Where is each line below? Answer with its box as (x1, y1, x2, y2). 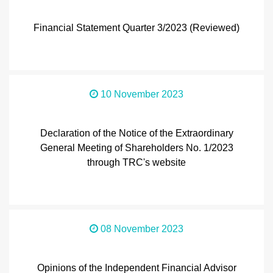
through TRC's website (87, 157, 186, 168)
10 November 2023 (101, 89, 183, 99)
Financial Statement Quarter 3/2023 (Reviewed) (34, 23, 239, 33)
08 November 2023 (101, 224, 183, 234)
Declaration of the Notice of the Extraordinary (40, 128, 233, 138)
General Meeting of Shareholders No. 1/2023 (40, 143, 233, 153)
